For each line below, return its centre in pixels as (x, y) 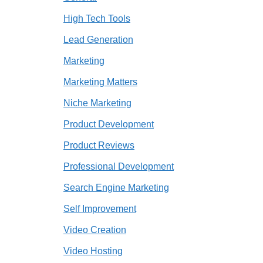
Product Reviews (99, 146)
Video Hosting (93, 251)
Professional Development (119, 167)
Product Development (109, 124)
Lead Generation (98, 40)
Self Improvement (100, 209)
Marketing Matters (100, 82)
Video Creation (95, 230)
